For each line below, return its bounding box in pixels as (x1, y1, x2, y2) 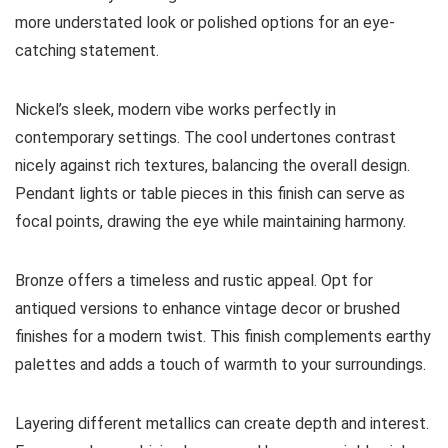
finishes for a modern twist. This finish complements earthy (15, 327, 431, 347)
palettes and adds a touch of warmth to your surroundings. (15, 355, 426, 375)
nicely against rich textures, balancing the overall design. (15, 156, 410, 176)
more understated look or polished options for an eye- (15, 13, 395, 33)
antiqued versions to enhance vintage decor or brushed (15, 299, 400, 319)
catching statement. (15, 41, 159, 61)
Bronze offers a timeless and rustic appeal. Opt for (15, 271, 373, 291)
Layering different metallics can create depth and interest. (15, 414, 429, 434)
